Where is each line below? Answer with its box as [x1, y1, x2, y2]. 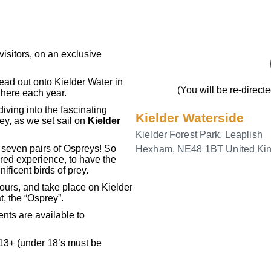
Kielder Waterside [135, 110, 244, 125]
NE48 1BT [177, 143, 224, 154]
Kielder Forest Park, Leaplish [135, 129, 263, 140]
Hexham [135, 143, 172, 154]
